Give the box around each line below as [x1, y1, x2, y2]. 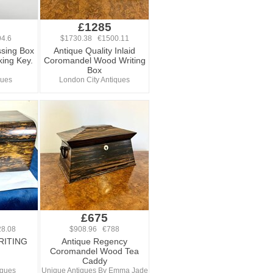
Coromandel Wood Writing [43, 55, 146, 65]
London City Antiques [59, 76, 130, 84]
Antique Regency [62, 236, 127, 246]
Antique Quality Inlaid [54, 46, 135, 55]
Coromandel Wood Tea [50, 246, 139, 256]
